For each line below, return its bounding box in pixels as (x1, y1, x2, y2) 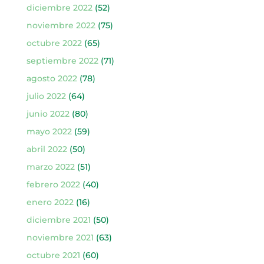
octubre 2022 (26, 37, 82, 48)
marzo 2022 (26, 161, 75, 172)
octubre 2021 (26, 249, 80, 260)
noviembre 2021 (26, 232, 94, 243)
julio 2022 (26, 90, 66, 101)
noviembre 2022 (26, 19, 95, 31)
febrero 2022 (26, 179, 80, 190)
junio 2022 (26, 108, 70, 119)
